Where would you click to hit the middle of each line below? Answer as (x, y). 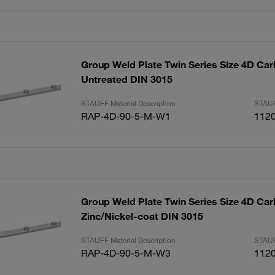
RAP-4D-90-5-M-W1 (126, 116)
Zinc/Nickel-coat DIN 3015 (142, 216)
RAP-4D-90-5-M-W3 (126, 253)
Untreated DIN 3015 (126, 79)
